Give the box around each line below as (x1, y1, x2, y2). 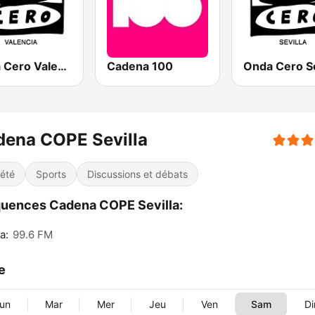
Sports (36, 168, 66, 181)
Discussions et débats (87, 168, 188, 181)
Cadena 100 (107, 59, 174, 74)
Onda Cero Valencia (58, 59, 67, 74)
